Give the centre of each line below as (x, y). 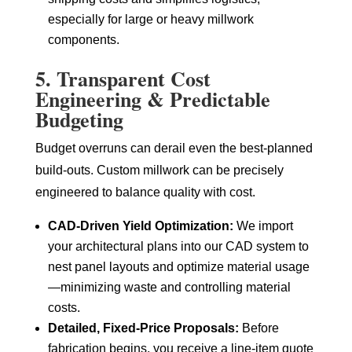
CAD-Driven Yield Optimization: (140, 225)
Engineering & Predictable (152, 99)
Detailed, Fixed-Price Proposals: (143, 328)
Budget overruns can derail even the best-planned (174, 148)
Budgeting (79, 119)
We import (263, 225)
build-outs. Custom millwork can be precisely (159, 170)
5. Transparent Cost (123, 78)
